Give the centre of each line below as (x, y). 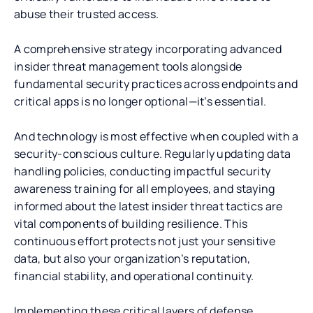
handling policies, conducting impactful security (143, 171)
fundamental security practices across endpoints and (156, 83)
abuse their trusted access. (87, 14)
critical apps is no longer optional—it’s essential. (140, 101)
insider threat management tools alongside (128, 66)
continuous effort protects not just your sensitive (145, 241)
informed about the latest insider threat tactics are (148, 206)
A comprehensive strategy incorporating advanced (148, 49)
